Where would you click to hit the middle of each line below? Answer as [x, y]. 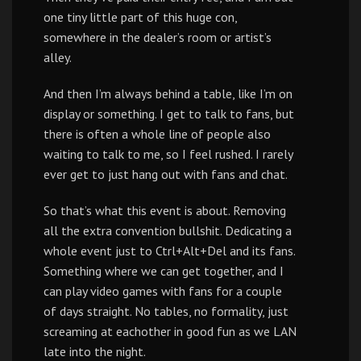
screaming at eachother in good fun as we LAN [170, 331]
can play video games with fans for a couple [163, 291]
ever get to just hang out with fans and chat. [166, 174]
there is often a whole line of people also [157, 134]
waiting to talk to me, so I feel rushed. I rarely [168, 154]
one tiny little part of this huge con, [140, 17]
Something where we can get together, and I [164, 271]
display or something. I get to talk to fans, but [169, 114]
